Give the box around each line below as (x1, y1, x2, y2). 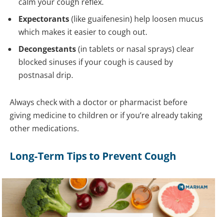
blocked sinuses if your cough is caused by (18, 57, 173, 68)
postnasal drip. (18, 70, 73, 81)
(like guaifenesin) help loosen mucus (69, 14, 203, 25)
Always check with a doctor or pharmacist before (10, 97, 187, 108)
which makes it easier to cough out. (18, 27, 147, 38)
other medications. (10, 123, 79, 134)
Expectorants (18, 14, 69, 25)
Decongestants (18, 44, 76, 55)
